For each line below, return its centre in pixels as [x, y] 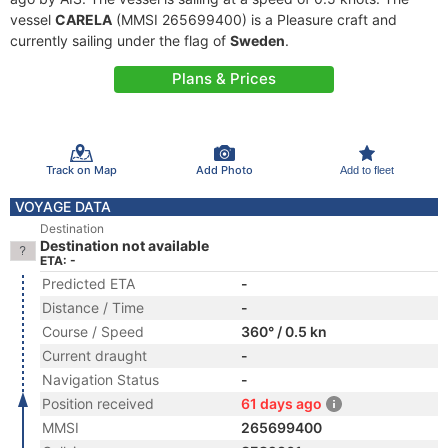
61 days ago [281, 403]
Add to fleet [366, 169]
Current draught [94, 355]
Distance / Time [93, 307]
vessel [32, 19]
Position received [98, 403]
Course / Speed [93, 331]
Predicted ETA [88, 283]
